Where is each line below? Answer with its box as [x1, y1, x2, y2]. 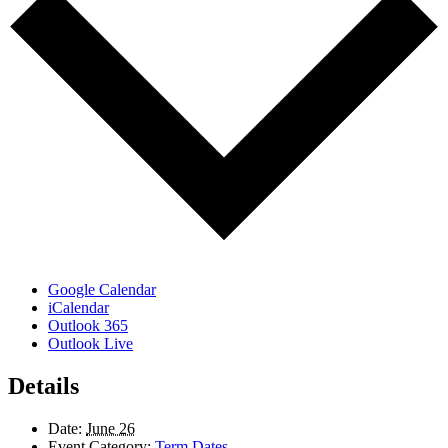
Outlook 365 [48, 317, 128, 334]
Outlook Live [48, 335, 133, 352]
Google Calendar [48, 281, 156, 298]
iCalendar [48, 299, 109, 316]
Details [8, 372, 79, 399]
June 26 [86, 419, 135, 437]
